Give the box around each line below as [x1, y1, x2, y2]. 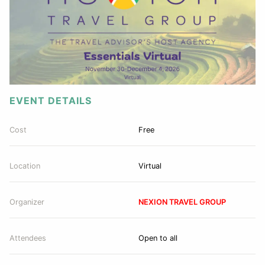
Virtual [138, 161, 161, 171]
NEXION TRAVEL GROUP [138, 198, 226, 207]
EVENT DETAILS [9, 95, 92, 107]
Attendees [9, 233, 46, 243]
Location [9, 161, 40, 170]
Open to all [138, 234, 177, 243]
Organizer [9, 197, 44, 206]
